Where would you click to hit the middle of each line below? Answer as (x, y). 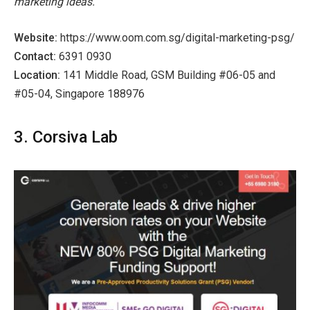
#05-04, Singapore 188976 (79, 93)
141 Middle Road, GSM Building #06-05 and (169, 75)
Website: (37, 37)
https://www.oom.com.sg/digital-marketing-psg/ (177, 37)
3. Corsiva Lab (66, 137)
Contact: (36, 56)
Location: (38, 75)
